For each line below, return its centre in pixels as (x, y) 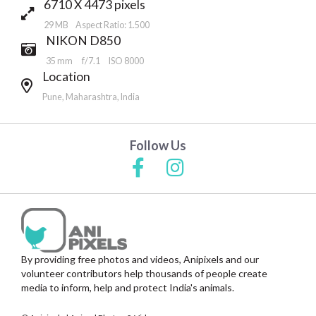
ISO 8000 (127, 61)
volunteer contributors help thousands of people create (144, 273)
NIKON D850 (83, 40)
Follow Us (158, 145)
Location (66, 76)
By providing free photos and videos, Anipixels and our (140, 259)
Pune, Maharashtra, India (91, 97)
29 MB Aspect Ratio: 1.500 (97, 25)
